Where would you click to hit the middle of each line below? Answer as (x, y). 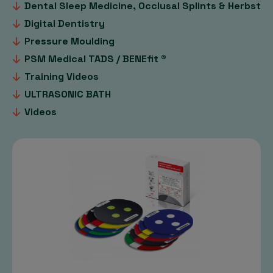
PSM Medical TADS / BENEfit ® (95, 58)
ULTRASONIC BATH (68, 94)
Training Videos (62, 76)
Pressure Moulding (69, 41)
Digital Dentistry (65, 23)
